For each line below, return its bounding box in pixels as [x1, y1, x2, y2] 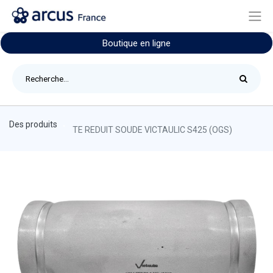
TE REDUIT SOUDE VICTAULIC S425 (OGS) [73, 125, 232, 135]
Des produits [9, 119, 57, 130]
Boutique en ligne [102, 38, 171, 49]
